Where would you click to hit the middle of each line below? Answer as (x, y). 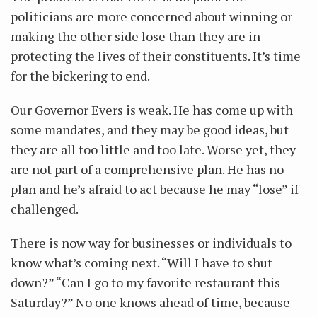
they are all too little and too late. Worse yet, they (153, 149)
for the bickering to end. (80, 76)
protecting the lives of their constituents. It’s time (156, 56)
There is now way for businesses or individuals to (151, 243)
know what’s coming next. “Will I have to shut (142, 263)
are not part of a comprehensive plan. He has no (147, 169)
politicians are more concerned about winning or (151, 16)
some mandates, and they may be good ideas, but (150, 129)
